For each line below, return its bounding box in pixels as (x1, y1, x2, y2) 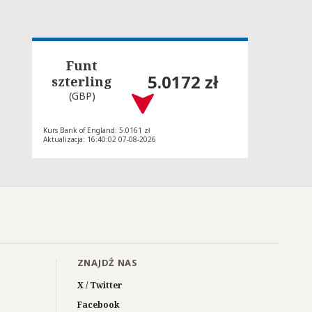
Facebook (77, 298, 120, 311)
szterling (52, 73, 113, 90)
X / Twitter (77, 279, 123, 291)
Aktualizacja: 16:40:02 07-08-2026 (43, 134, 156, 144)
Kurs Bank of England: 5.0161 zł (43, 125, 150, 135)
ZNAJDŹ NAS (77, 256, 138, 269)
